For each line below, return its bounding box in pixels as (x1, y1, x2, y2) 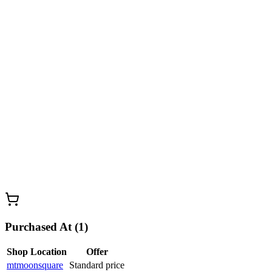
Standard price (69, 260, 124, 271)
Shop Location (7, 246, 67, 257)
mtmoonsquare (7, 260, 63, 271)
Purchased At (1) (5, 220, 88, 233)
